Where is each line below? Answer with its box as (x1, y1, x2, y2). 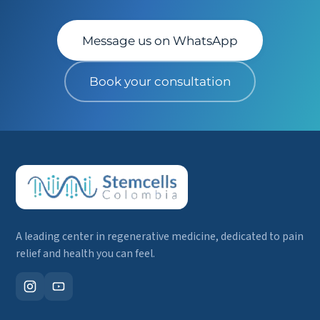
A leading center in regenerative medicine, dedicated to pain (16, 228, 304, 244)
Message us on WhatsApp (82, 33, 238, 49)
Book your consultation (89, 74, 231, 89)
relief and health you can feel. (16, 245, 156, 261)
